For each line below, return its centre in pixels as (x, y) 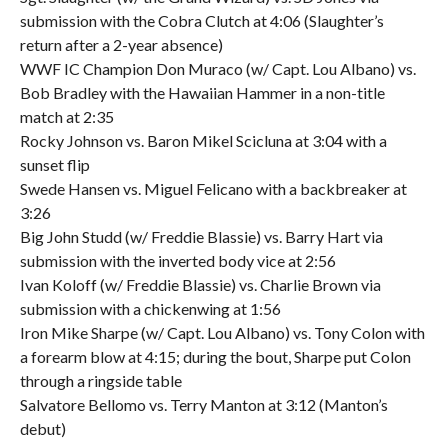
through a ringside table (100, 380)
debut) (42, 428)
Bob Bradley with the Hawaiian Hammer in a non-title (202, 92)
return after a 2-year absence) (121, 44)
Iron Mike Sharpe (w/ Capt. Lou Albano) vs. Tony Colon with (222, 332)
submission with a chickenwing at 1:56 (150, 308)
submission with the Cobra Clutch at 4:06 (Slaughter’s (201, 20)
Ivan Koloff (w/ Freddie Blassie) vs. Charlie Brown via (200, 284)
